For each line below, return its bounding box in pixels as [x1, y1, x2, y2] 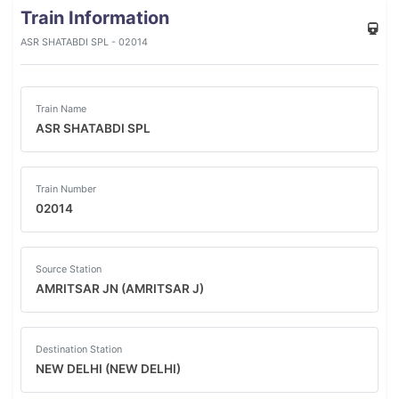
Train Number [36, 183, 96, 195]
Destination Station [36, 343, 122, 355]
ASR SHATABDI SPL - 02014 [20, 36, 148, 48]
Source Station [36, 263, 102, 275]
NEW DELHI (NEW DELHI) [36, 362, 181, 376]
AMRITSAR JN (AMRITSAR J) [36, 281, 204, 296]
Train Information [20, 7, 169, 28]
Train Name [36, 102, 86, 115]
